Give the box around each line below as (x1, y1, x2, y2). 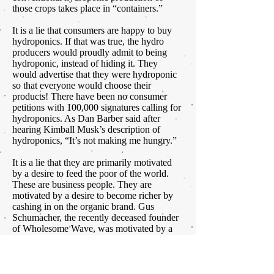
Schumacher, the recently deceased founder (12, 212, 179, 223)
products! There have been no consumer (12, 91, 167, 102)
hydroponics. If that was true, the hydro (12, 36, 164, 47)
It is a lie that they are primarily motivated (12, 157, 172, 168)
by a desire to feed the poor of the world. (12, 168, 169, 179)
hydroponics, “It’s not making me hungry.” (12, 135, 177, 146)
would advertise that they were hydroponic (12, 69, 177, 80)
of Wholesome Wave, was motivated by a (12, 223, 172, 234)
